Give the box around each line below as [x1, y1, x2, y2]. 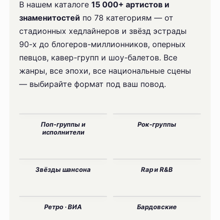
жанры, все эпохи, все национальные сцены [19, 66, 192, 76]
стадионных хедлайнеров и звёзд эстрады [19, 26, 187, 36]
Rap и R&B [140, 165, 173, 174]
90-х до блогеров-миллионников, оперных [19, 39, 186, 50]
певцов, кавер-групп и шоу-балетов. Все [19, 53, 178, 63]
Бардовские [137, 203, 177, 211]
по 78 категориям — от [80, 13, 174, 23]
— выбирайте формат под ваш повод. [19, 79, 166, 89]
